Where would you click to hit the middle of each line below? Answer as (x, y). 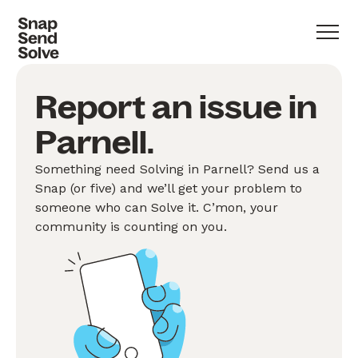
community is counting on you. (131, 227)
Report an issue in (176, 107)
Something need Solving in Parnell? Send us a (177, 169)
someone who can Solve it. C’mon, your (157, 207)
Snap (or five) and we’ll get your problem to (169, 188)
